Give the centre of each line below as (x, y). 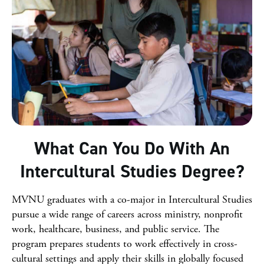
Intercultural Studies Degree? (132, 171)
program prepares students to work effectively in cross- (125, 244)
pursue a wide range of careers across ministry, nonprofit (127, 214)
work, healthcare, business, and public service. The (115, 229)
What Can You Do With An (132, 148)
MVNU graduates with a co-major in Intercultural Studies (132, 199)
